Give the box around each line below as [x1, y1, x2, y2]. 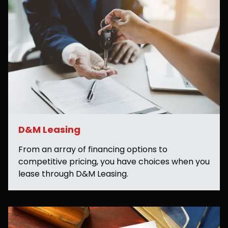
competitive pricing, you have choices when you [18, 155, 210, 167]
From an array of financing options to [18, 143, 167, 155]
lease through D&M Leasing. [18, 167, 128, 180]
